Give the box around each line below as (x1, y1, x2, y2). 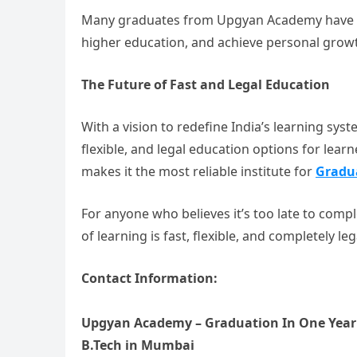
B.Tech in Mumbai (81, 336, 194, 354)
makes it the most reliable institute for (81, 163, 316, 180)
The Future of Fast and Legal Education (81, 76, 330, 93)
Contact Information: (81, 269, 218, 287)
